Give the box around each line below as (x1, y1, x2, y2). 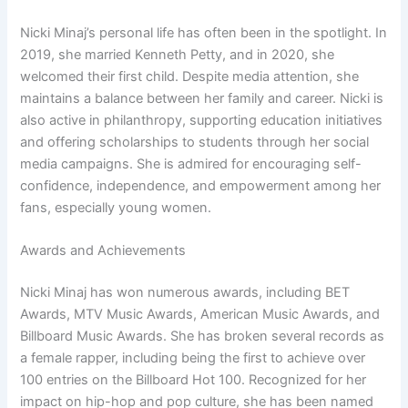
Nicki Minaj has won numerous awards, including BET (20, 284, 351, 301)
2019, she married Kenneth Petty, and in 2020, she (20, 46, 335, 63)
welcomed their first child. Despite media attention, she (20, 67, 360, 85)
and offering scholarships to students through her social (20, 133, 370, 150)
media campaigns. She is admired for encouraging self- (20, 155, 362, 172)
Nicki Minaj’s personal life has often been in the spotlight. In (20, 24, 388, 41)
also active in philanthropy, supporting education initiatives (20, 111, 383, 128)
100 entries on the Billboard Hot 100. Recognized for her (20, 372, 367, 388)
